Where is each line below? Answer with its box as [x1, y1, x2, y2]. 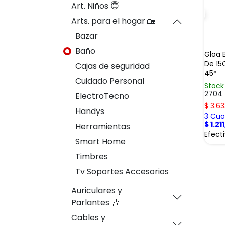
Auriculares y [71, 185, 122, 196]
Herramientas [75, 121, 130, 132]
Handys [75, 105, 104, 117]
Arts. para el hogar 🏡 [71, 15, 155, 27]
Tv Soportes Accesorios [75, 166, 169, 177]
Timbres [75, 151, 108, 162]
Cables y [71, 212, 105, 223]
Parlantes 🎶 [71, 197, 120, 208]
